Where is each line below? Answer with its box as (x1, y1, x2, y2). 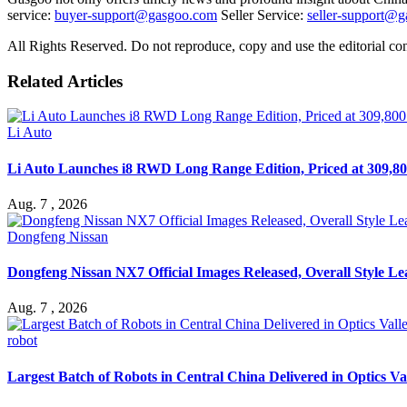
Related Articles (7, 71, 123, 91)
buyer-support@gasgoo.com (55, 6, 217, 23)
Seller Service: (217, 6, 307, 23)
